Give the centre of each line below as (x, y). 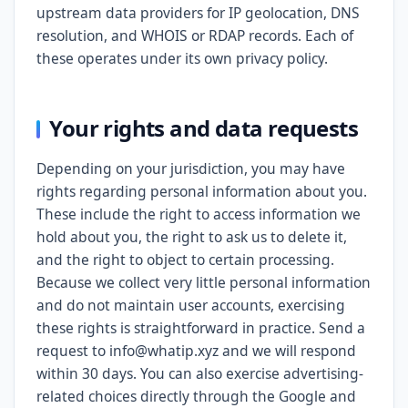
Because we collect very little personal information (204, 282)
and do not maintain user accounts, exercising (191, 305)
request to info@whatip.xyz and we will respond (196, 351)
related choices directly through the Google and (196, 396)
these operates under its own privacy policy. (182, 58)
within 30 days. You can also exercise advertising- (200, 373)
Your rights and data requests (204, 128)
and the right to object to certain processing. (185, 260)
